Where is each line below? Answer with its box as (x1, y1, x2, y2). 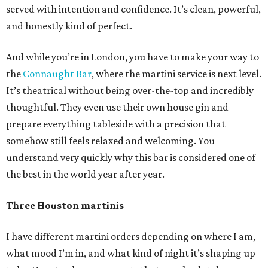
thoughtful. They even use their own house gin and (6, 101, 229, 114)
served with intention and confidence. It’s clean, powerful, (6, 3, 261, 16)
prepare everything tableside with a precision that (6, 118, 226, 130)
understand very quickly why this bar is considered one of (6, 151, 255, 164)
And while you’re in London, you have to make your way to (6, 51, 259, 63)
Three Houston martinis (6, 199, 124, 212)
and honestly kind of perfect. (6, 20, 132, 32)
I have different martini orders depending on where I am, (6, 230, 255, 243)
